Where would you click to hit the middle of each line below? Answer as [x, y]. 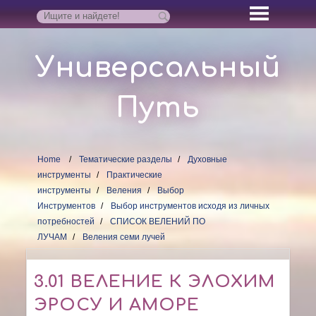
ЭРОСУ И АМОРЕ [117, 305]
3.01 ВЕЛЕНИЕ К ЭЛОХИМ [155, 281]
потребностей [66, 221]
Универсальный [158, 67]
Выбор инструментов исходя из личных [190, 206]
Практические [135, 175]
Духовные [208, 159]
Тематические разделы [126, 159]
